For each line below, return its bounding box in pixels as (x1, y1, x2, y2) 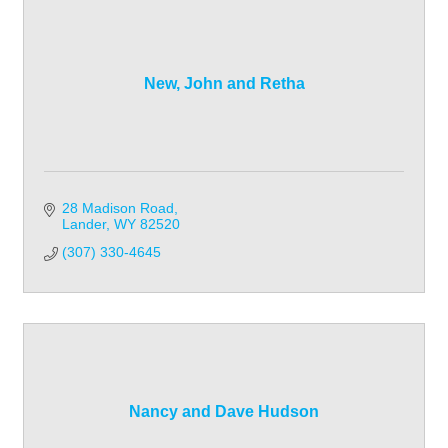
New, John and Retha (143, 75, 305, 93)
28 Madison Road (61, 200, 174, 217)
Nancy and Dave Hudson (129, 403, 319, 421)
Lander (61, 216, 106, 233)
